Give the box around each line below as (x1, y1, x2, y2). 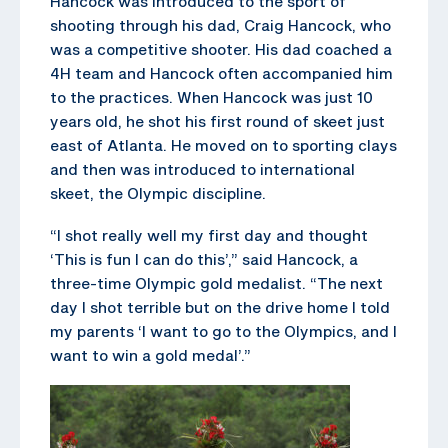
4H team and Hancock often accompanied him (50, 63, 393, 82)
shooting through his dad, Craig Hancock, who (50, 15, 391, 34)
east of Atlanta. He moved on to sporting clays (50, 135, 397, 154)
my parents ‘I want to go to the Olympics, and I (50, 321, 397, 340)
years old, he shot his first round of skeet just (50, 111, 385, 130)
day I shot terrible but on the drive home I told (50, 297, 390, 316)
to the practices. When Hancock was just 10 (50, 87, 373, 106)
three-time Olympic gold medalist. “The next (50, 273, 383, 292)
